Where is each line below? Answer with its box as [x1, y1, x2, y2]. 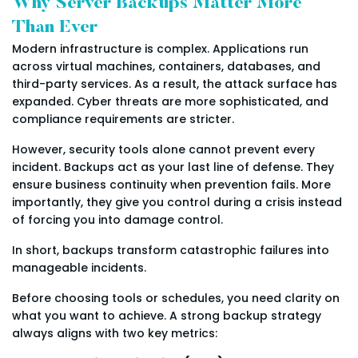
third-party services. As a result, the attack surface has [12, 76, 337, 93]
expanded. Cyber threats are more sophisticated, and [12, 93, 328, 110]
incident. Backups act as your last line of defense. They [12, 159, 334, 176]
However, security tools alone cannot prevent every [12, 141, 315, 158]
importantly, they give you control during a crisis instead [12, 194, 342, 211]
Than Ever [12, 19, 97, 38]
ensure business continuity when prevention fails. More [12, 177, 331, 193]
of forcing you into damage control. [12, 212, 223, 229]
